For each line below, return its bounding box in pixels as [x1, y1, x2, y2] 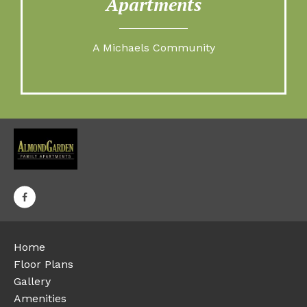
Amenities [14, 292, 66, 306]
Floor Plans [14, 258, 73, 271]
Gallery [14, 275, 51, 288]
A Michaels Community [92, 41, 215, 55]
